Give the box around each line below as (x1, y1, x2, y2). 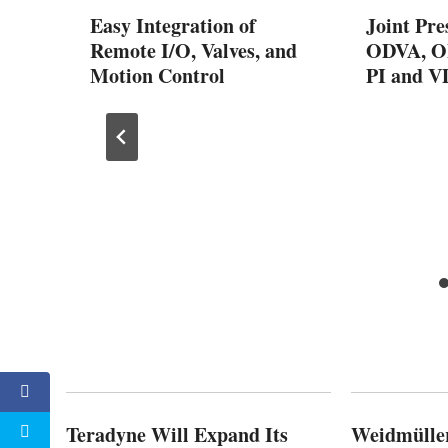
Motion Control (90, 60, 225, 90)
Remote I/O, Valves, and (90, 35, 297, 65)
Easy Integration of (90, 10, 256, 40)
